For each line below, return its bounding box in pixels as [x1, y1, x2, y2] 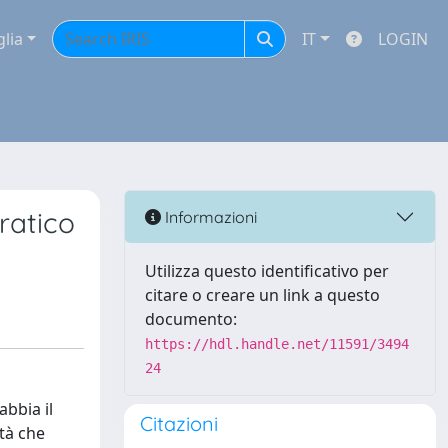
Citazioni [140, 411, 218, 436]
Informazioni [161, 206, 257, 227]
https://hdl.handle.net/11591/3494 [145, 336, 409, 352]
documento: [145, 308, 237, 330]
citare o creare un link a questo [145, 284, 380, 306]
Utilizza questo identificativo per [145, 260, 389, 282]
